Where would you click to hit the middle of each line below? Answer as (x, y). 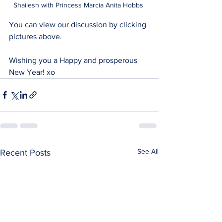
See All (148, 151)
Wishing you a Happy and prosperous (74, 60)
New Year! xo (32, 72)
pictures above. (35, 36)
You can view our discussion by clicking (79, 24)
